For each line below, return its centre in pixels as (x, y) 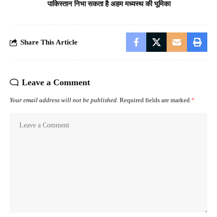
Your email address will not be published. (64, 101)
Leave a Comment (56, 83)
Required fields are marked (155, 101)
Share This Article (49, 42)
